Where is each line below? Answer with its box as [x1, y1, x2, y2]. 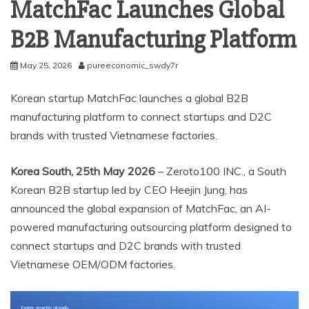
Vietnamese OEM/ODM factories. [10, 257, 175, 271]
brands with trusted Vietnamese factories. [10, 128, 217, 142]
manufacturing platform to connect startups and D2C [10, 109, 272, 123]
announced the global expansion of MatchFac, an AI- [10, 201, 271, 215]
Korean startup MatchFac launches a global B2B [10, 90, 248, 105]
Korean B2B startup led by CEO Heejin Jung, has [10, 182, 248, 197]
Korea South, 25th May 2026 [10, 163, 158, 178]
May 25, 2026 [20, 59, 72, 70]
